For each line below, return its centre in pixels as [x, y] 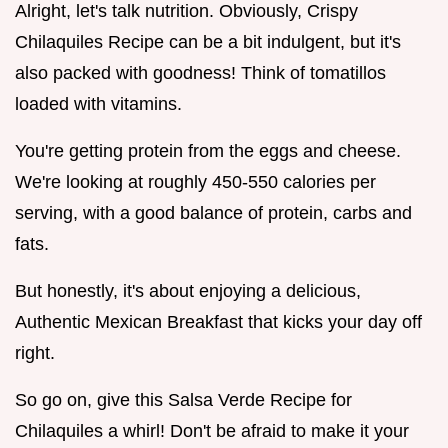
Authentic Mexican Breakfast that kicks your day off [218, 322]
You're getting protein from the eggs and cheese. [208, 151]
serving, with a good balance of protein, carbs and [213, 213]
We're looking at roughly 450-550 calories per [195, 182]
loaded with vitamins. [98, 104]
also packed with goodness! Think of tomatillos [200, 73]
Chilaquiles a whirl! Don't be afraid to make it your [212, 431]
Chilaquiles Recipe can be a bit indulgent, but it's [208, 42]
